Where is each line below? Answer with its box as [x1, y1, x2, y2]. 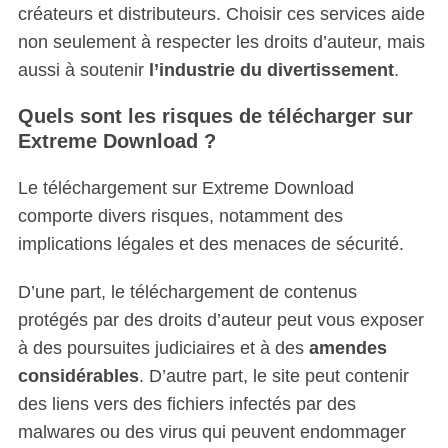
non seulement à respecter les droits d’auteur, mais [17, 31, 425, 52]
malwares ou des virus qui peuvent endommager [17, 421, 406, 442]
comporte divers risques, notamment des [17, 205, 343, 226]
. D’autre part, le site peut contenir [138, 365, 409, 386]
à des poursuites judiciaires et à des [17, 337, 309, 358]
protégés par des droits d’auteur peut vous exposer [17, 309, 424, 330]
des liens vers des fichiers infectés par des [17, 393, 356, 414]
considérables [17, 365, 139, 386]
